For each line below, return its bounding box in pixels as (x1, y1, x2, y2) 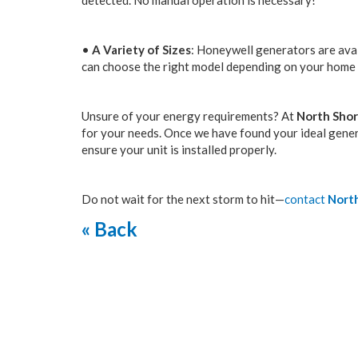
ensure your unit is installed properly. (82, 142, 276, 157)
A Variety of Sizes (92, 42, 191, 57)
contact (284, 192, 328, 206)
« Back (82, 217, 137, 241)
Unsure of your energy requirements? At (82, 109, 296, 123)
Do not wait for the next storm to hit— (82, 192, 284, 206)
